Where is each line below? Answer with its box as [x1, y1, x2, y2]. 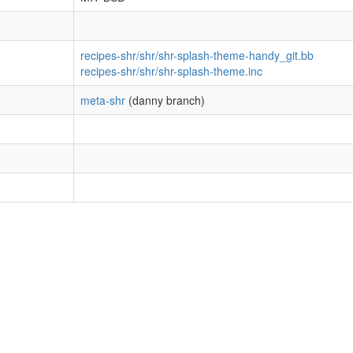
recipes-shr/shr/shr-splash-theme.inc [80, 63, 262, 79]
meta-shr [80, 92, 125, 108]
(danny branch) [125, 92, 205, 108]
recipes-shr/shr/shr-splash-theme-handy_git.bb [80, 47, 314, 63]
